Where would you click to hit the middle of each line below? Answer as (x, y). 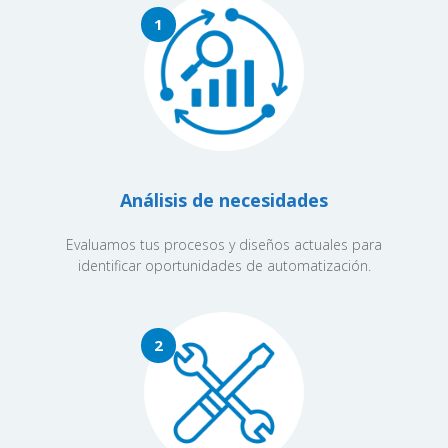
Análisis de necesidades (224, 200)
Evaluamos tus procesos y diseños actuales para (224, 244)
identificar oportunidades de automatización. (224, 265)
